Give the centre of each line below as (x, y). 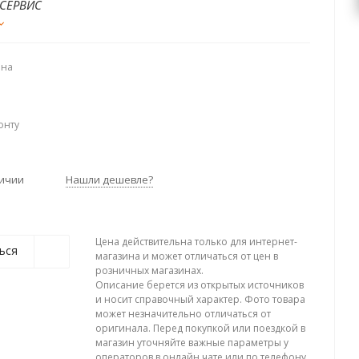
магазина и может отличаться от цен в (187, 256)
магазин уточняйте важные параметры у (192, 343)
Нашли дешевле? (109, 179)
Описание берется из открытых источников (200, 285)
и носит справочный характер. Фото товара (200, 299)
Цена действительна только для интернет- (196, 242)
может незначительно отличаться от (183, 314)
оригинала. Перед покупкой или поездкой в (200, 328)
